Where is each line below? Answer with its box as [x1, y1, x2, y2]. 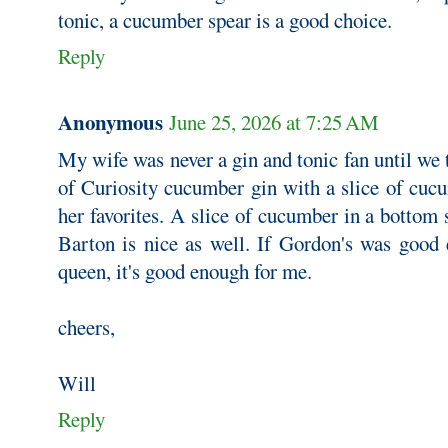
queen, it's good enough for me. [58, 256, 312, 285]
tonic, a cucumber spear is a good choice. [58, 5, 392, 34]
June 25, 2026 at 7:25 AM [169, 107, 379, 136]
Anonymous [58, 106, 163, 137]
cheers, [58, 312, 115, 341]
